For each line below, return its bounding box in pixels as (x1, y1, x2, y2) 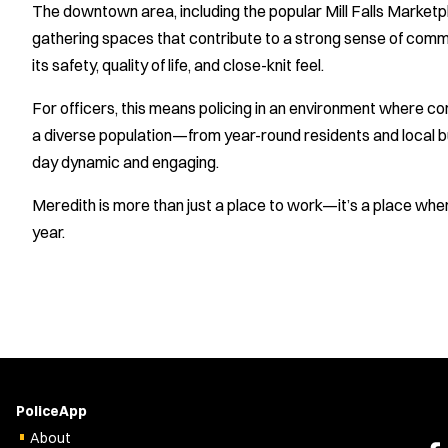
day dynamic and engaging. (32, 152, 219, 173)
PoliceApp (16, 402, 87, 421)
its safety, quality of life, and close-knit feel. (32, 55, 324, 76)
